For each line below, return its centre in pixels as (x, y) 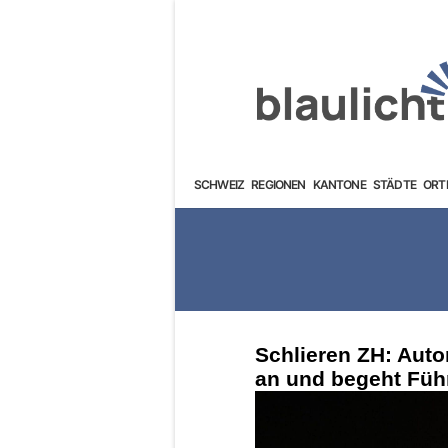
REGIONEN (278, 184)
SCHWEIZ (219, 184)
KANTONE (339, 184)
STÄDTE (394, 184)
